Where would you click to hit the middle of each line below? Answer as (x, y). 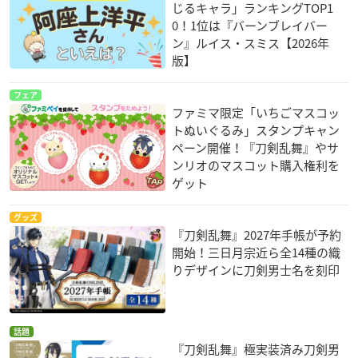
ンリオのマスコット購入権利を (256, 165)
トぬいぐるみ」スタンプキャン (256, 130)
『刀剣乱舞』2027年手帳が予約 (257, 235)
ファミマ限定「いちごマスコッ (256, 112)
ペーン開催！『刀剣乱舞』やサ (256, 147)
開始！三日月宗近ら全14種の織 (257, 252)
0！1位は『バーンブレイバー (250, 25)
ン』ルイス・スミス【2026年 (251, 43)
